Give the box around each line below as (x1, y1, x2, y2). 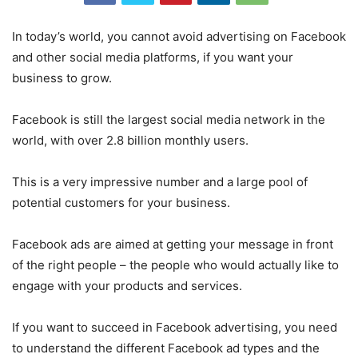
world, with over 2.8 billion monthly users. (12, 132, 249, 148)
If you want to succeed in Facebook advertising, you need (12, 319, 337, 335)
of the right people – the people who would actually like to (12, 257, 339, 272)
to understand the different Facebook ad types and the (12, 340, 320, 356)
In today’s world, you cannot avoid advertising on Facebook (12, 28, 346, 44)
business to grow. (12, 70, 112, 86)
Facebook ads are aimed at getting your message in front (12, 236, 333, 252)
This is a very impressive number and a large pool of (12, 173, 308, 189)
